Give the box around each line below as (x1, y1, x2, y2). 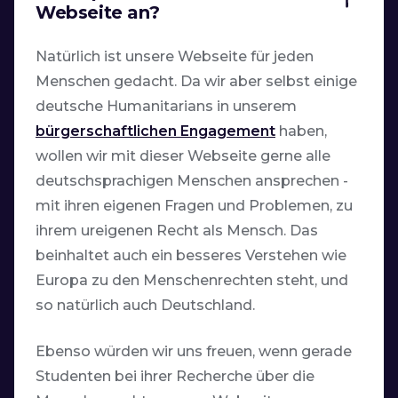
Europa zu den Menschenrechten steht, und (36, 271, 348, 289)
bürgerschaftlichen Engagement (36, 122, 275, 139)
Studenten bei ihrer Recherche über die (36, 367, 314, 385)
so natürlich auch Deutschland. (36, 296, 255, 314)
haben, (275, 122, 327, 139)
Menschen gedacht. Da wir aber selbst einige (36, 72, 357, 90)
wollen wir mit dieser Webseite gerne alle (36, 147, 330, 164)
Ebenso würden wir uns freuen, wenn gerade (36, 342, 352, 360)
